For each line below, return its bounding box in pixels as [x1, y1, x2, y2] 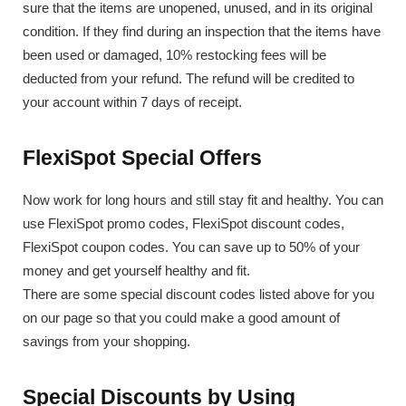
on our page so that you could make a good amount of [23, 310, 340, 326]
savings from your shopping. [23, 333, 190, 350]
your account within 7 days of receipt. [23, 93, 242, 110]
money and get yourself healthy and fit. [23, 263, 250, 279]
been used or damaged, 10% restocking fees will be [23, 46, 326, 63]
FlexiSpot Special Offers [23, 145, 262, 169]
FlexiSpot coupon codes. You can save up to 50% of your [23, 239, 360, 256]
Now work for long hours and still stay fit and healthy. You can [23, 192, 383, 208]
